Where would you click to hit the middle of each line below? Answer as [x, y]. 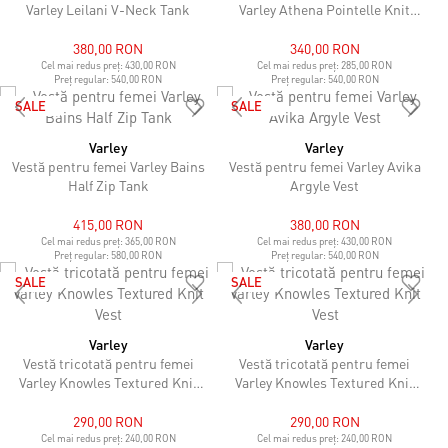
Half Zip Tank [108, 185]
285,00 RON [367, 65]
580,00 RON [137, 255]
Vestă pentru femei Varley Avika [324, 166]
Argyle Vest [325, 185]
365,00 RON [150, 241]
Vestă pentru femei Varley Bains [108, 166]
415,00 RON [108, 224]
